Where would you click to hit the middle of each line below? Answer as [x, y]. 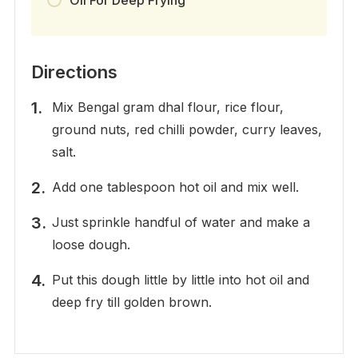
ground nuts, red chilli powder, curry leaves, [187, 129]
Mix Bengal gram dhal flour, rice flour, [167, 107]
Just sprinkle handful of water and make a [181, 222]
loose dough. [91, 244]
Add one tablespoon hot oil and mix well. [175, 187]
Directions [74, 72]
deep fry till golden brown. [131, 302]
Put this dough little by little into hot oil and [180, 279]
